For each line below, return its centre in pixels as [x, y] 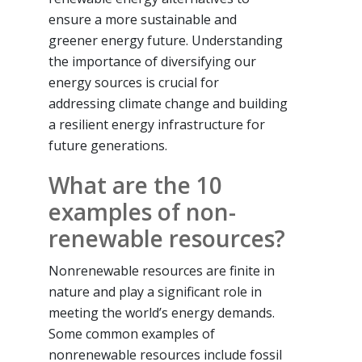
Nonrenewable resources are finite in [162, 270]
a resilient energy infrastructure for [157, 124]
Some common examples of [132, 333]
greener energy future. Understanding [166, 40]
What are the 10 [135, 185]
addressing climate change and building [168, 103]
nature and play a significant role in [155, 291]
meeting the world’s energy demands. [162, 312]
